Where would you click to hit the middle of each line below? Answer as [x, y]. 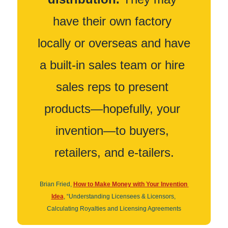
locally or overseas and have [114, 43]
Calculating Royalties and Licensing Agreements [114, 208]
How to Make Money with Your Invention [130, 184]
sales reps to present [112, 87]
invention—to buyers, [112, 130]
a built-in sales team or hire [112, 65]
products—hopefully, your [112, 108]
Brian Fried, [56, 184]
